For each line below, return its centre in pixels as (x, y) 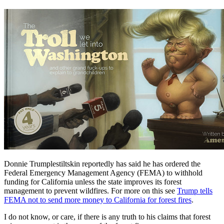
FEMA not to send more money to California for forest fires (98, 199)
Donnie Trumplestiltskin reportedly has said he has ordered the (102, 163)
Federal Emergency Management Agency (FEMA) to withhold (103, 172)
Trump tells (195, 190)
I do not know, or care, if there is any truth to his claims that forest (107, 216)
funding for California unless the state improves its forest (93, 181)
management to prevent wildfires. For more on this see (90, 190)
